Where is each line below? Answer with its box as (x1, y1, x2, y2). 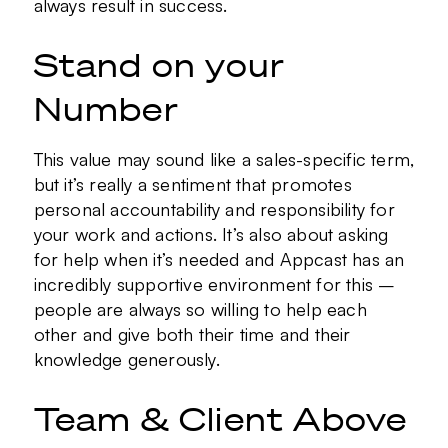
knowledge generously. (33, 348, 225, 371)
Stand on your (33, 46, 286, 84)
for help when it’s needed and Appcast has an (33, 248, 405, 271)
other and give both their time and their (33, 323, 351, 346)
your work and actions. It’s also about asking (33, 223, 389, 246)
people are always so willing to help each (33, 298, 367, 321)
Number (33, 90, 179, 128)
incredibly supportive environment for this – (33, 273, 396, 296)
